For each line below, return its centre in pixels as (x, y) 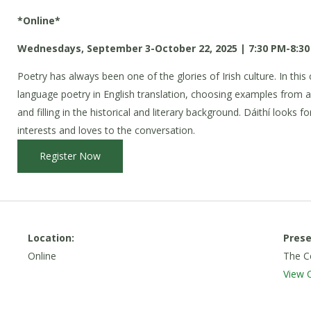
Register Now (70, 155)
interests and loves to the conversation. (107, 130)
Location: (51, 237)
